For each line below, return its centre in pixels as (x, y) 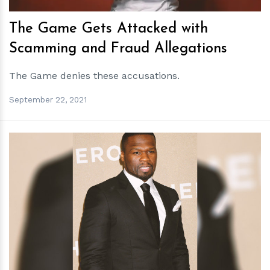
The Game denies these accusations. (94, 76)
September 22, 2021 (48, 99)
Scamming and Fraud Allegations (118, 49)
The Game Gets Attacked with (108, 29)
